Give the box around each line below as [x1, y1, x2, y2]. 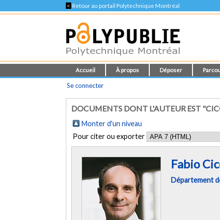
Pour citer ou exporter [73, 132, 147, 140]
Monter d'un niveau [82, 119, 142, 128]
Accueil [76, 67, 96, 73]
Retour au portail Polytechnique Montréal [71, 2, 180, 9]
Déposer [160, 67, 183, 73]
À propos [116, 67, 139, 73]
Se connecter [67, 82, 104, 89]
